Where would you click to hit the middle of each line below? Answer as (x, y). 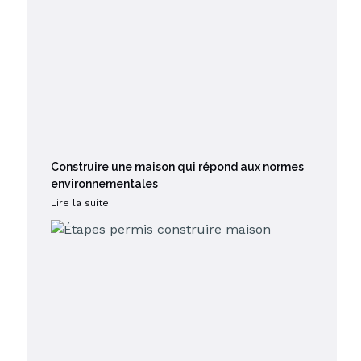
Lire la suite (79, 203)
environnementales (104, 184)
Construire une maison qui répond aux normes (177, 167)
